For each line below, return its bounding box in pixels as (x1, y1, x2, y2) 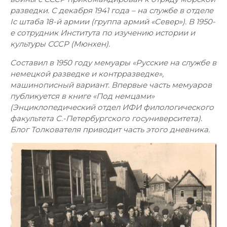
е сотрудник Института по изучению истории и (10, 28, 195, 37)
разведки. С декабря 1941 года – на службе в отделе (10, 6, 213, 15)
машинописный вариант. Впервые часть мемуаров (10, 80, 212, 90)
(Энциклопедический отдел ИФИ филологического (10, 102, 214, 112)
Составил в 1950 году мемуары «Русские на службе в (10, 58, 216, 67)
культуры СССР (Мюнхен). (10, 39, 110, 49)
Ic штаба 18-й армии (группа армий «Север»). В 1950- (10, 17, 215, 26)
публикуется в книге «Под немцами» (10, 91, 155, 101)
